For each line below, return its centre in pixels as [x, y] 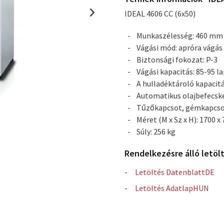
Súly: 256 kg [156, 131]
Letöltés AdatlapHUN [172, 188]
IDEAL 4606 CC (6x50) [160, 13]
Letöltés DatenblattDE [174, 172]
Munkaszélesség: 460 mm [179, 35]
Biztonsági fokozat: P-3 [177, 59]
